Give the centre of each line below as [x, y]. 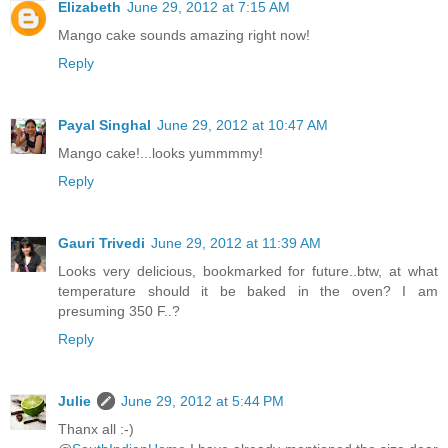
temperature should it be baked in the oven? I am [248, 291]
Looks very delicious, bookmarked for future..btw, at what [248, 271]
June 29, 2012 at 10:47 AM [242, 125]
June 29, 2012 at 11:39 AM [236, 243]
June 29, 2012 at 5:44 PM [202, 400]
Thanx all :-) [96, 428]
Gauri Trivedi [101, 243]
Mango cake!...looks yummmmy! [160, 153]
